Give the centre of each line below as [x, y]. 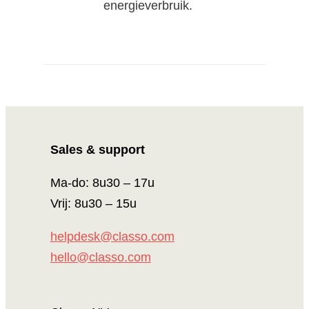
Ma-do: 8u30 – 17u [102, 182]
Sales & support [97, 149]
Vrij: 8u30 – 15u [93, 203]
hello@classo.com [100, 257]
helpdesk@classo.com [112, 236]
